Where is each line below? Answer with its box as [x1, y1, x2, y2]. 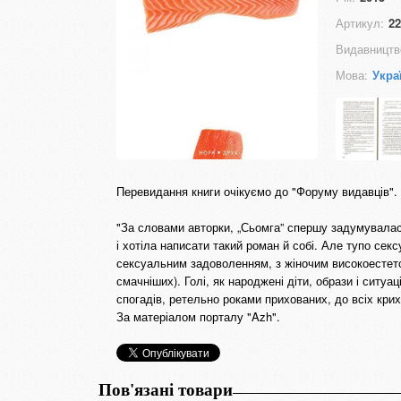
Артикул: [336, 14, 384, 31]
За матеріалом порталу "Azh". [116, 308, 280, 325]
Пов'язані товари [98, 380, 233, 399]
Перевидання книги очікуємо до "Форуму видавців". [116, 183, 397, 200]
